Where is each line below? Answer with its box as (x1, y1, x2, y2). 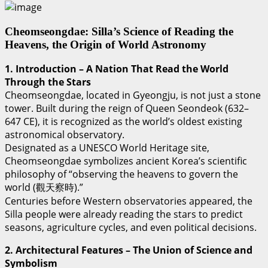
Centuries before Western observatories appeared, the (5, 194, 252, 208)
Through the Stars (5, 75, 91, 89)
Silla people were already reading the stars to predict (5, 208, 243, 221)
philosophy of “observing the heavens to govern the (5, 167, 238, 181)
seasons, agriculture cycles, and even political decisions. (5, 221, 257, 234)
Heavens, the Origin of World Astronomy (5, 38, 206, 51)
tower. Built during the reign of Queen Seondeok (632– (5, 102, 249, 115)
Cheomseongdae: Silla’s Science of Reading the (5, 25, 233, 38)
